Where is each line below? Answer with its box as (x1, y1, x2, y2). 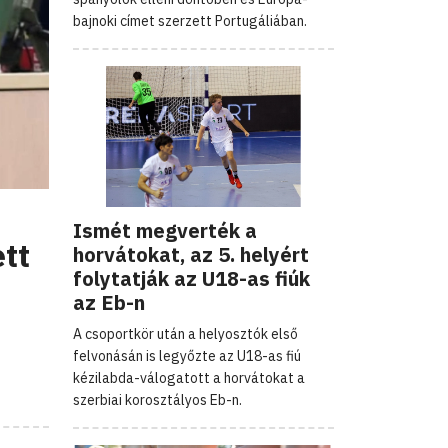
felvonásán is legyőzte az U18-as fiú (73, 346, 301, 365)
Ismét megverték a (73, 216, 257, 244)
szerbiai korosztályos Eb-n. (73, 390, 242, 409)
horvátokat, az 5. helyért (73, 240, 309, 268)
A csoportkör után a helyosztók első (73, 324, 298, 343)
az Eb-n (73, 288, 145, 316)
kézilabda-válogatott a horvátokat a (73, 368, 305, 387)
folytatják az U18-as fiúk (73, 264, 310, 292)
